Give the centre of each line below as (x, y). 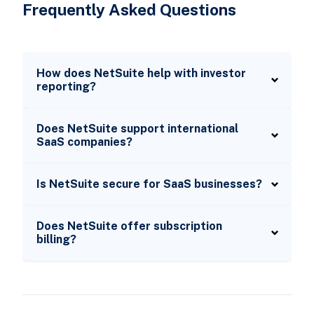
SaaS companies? (84, 142)
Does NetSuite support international (137, 129)
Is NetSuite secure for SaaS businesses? (149, 184)
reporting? (66, 87)
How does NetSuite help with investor (141, 74)
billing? (56, 240)
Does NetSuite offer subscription (129, 226)
